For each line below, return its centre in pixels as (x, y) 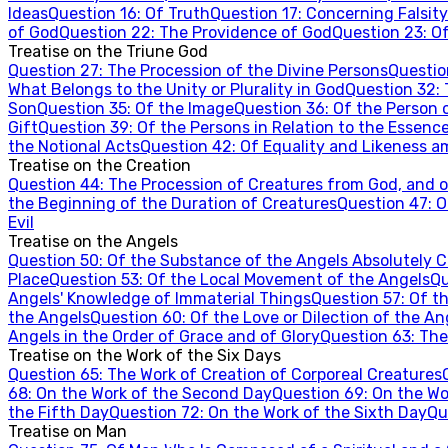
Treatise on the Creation (99, 165)
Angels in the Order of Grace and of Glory (164, 336)
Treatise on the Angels (93, 241)
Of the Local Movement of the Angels (288, 279)
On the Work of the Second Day (154, 393)
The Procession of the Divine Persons (247, 70)
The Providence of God (245, 32)
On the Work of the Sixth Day (317, 412)
